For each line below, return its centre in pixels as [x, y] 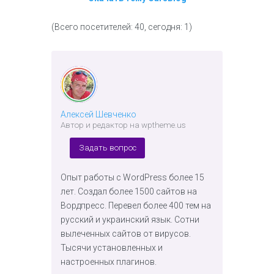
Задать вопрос [107, 147]
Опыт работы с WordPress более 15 [132, 177]
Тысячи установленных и [112, 247]
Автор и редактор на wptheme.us [123, 125]
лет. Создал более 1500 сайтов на [129, 191]
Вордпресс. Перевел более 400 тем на [136, 205]
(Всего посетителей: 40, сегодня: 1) [122, 27]
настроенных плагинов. [109, 261]
